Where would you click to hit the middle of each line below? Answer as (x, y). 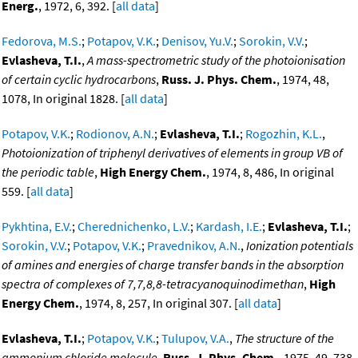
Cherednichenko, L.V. (134, 227)
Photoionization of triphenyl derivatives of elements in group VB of (172, 153)
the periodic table (48, 172)
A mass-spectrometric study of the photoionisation (216, 60)
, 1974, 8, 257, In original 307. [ (159, 303)
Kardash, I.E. (229, 227)
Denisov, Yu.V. (197, 41)
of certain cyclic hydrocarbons (79, 80)
